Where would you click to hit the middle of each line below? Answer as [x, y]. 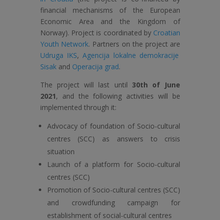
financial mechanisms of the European [110, 10]
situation [61, 152]
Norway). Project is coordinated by [97, 33]
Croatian [167, 33]
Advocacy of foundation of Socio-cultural [114, 126]
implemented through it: [78, 108]
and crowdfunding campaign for [114, 203]
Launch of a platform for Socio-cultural [114, 165]
